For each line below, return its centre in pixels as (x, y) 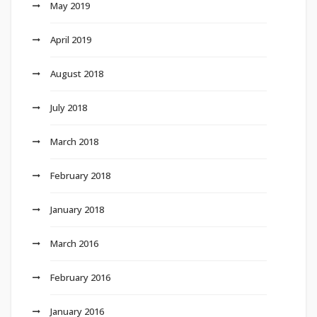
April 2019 (71, 40)
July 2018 (69, 108)
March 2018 (74, 142)
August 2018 (77, 74)
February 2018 (80, 176)
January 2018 (77, 210)
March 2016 (74, 244)
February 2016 (80, 278)
